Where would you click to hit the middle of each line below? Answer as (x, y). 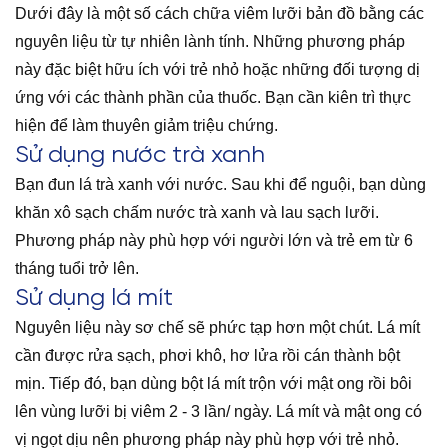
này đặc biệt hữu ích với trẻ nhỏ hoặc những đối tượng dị (217, 69)
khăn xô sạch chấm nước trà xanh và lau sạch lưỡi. (197, 212)
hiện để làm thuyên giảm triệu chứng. (148, 125)
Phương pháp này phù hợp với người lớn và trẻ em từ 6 (214, 240)
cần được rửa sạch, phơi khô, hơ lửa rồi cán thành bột (207, 355)
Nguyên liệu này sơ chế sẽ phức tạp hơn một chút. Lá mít (217, 327)
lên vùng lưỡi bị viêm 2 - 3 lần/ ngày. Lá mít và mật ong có (218, 411)
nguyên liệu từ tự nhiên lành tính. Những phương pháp (210, 41)
